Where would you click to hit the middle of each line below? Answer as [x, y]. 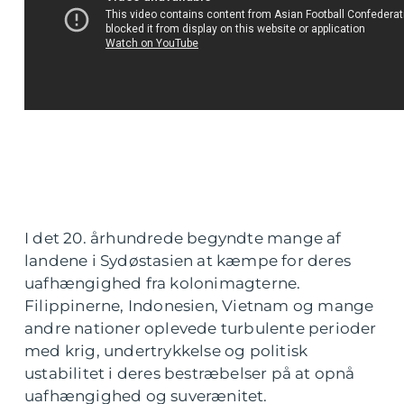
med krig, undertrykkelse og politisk [166, 351]
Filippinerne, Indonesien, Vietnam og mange [199, 306]
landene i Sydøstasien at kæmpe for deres [188, 261]
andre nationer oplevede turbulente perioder [201, 329]
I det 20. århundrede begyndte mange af [183, 239]
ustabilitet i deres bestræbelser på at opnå [190, 374]
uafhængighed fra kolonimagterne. [163, 284]
